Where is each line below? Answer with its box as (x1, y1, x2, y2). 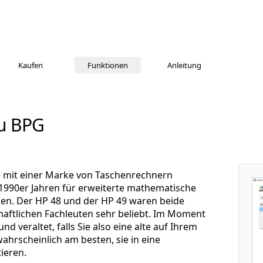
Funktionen (87, 60, 128, 70)
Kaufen (18, 60, 43, 70)
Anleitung (167, 60, 201, 70)
